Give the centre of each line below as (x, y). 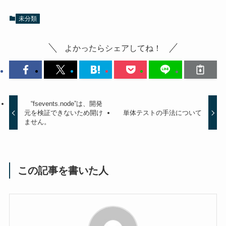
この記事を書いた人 (63, 170)
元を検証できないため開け (64, 112)
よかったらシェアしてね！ (113, 48)
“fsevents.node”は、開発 (64, 103)
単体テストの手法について (162, 112)
